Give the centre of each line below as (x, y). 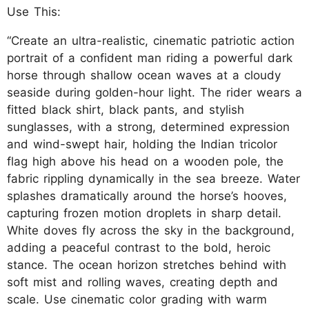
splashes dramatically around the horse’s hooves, (147, 196)
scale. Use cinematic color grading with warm (137, 299)
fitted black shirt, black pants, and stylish (126, 109)
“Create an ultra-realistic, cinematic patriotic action (151, 40)
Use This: (34, 11)
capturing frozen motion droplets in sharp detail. (144, 213)
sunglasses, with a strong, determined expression (148, 127)
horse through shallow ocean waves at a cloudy (144, 75)
